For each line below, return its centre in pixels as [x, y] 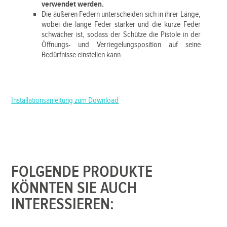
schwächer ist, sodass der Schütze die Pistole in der [121, 35]
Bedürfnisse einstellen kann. [82, 55]
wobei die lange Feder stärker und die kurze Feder [121, 25]
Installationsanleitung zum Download [65, 101]
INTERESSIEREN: [63, 205]
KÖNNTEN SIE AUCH [74, 188]
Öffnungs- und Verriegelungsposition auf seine [121, 45]
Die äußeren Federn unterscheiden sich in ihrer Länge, [121, 14]
